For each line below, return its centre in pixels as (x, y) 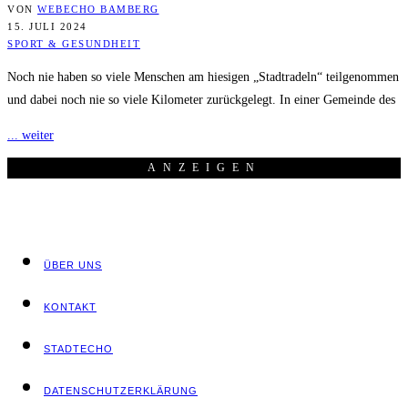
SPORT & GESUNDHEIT (74, 43)
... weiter (31, 135)
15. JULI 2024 (47, 26)
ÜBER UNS (73, 265)
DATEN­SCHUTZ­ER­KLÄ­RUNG (121, 390)
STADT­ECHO (78, 348)
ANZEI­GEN (204, 167)
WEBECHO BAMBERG (98, 9)
